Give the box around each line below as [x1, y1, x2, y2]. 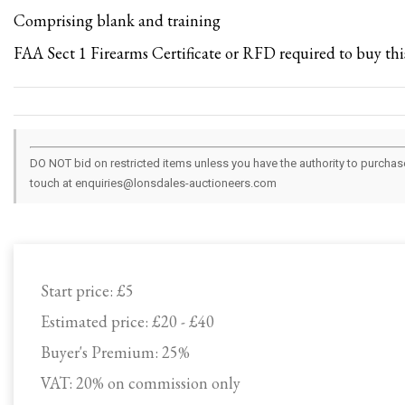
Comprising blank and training [14, 10, 221, 31]
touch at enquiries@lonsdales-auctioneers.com [30, 176, 277, 190]
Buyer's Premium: [41, 342, 162, 363]
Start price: [41, 280, 117, 301]
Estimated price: [41, 311, 152, 332]
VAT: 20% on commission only [41, 372, 240, 393]
